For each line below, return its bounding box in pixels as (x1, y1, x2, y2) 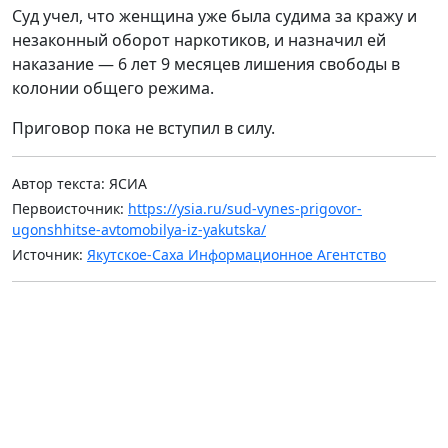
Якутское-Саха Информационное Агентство (87, 244, 386, 264)
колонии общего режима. (12, 76, 214, 99)
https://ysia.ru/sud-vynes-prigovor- (128, 198, 362, 218)
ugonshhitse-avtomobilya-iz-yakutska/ (12, 219, 266, 239)
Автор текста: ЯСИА (12, 173, 147, 193)
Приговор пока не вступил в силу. (12, 116, 275, 139)
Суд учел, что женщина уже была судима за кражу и (12, 4, 417, 27)
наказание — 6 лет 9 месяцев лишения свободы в (12, 52, 400, 75)
